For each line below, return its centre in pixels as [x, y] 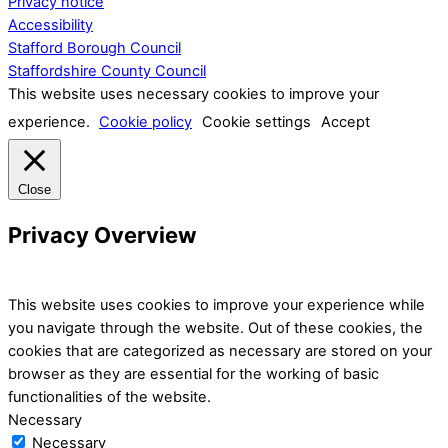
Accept [345, 122]
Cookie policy [145, 122]
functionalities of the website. [109, 397]
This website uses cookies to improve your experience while [216, 305]
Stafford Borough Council [94, 48]
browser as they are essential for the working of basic [193, 374]
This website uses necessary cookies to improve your [193, 94]
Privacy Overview [102, 235]
